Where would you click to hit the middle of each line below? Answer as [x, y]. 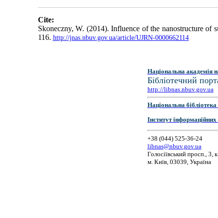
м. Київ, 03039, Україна [179, 162]
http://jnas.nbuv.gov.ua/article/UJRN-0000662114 [121, 38]
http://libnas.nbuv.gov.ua [180, 89]
